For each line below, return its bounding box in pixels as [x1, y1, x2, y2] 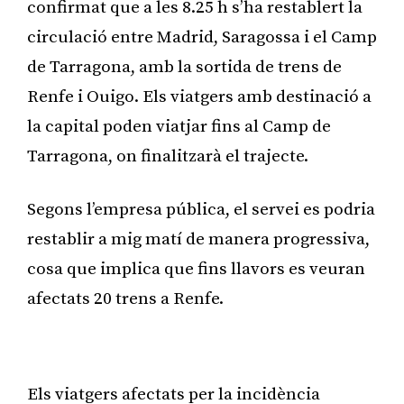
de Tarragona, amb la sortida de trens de [27, 56, 342, 78]
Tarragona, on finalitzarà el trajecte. [27, 145, 308, 167]
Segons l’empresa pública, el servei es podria [27, 198, 375, 220]
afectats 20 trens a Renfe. [27, 288, 227, 309]
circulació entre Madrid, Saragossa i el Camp [27, 26, 377, 48]
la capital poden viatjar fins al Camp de [27, 115, 331, 137]
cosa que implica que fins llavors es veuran [27, 258, 365, 280]
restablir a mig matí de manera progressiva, [27, 228, 370, 250]
